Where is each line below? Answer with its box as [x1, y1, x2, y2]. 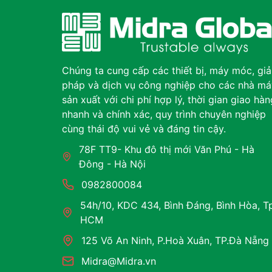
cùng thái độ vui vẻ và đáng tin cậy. [62, 123, 226, 135]
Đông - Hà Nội [79, 158, 146, 171]
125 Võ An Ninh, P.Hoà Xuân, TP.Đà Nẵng [81, 234, 269, 247]
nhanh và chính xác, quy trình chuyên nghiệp [62, 108, 266, 121]
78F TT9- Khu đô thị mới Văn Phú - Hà [79, 143, 255, 156]
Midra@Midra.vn [81, 255, 156, 268]
